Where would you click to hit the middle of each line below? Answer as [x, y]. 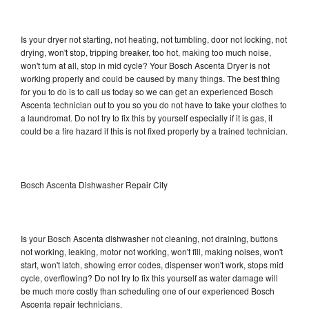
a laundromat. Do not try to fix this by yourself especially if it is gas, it [147, 117]
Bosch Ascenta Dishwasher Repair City [94, 184]
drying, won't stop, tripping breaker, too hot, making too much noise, [146, 52]
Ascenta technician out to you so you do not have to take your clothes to [154, 104]
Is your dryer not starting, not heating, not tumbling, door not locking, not [154, 39]
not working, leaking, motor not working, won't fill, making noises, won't [152, 251]
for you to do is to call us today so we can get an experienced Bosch [147, 91]
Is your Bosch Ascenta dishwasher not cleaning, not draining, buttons [149, 238]
